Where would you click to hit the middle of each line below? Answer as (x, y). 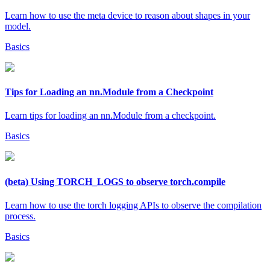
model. (18, 26)
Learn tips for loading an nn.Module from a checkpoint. (110, 116)
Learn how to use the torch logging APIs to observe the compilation (133, 205)
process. (20, 216)
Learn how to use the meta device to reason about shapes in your (127, 15)
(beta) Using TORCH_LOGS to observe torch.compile (115, 181)
